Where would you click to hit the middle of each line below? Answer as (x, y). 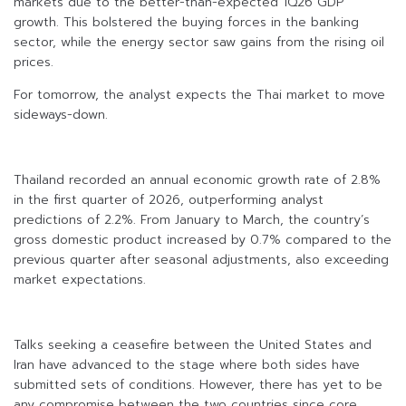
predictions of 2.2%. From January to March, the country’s (192, 220)
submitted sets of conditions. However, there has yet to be (198, 385)
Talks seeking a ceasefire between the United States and (193, 345)
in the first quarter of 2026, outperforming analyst (169, 200)
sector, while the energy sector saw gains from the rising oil (199, 43)
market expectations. (80, 280)
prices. (34, 63)
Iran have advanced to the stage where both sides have (187, 365)
